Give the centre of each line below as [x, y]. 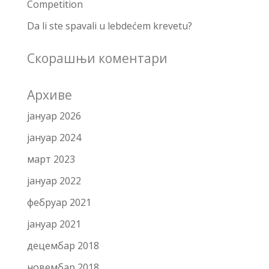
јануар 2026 [54, 116]
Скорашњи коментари [97, 58]
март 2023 [51, 159]
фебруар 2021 [59, 202]
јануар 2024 [54, 138]
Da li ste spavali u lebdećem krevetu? [109, 26]
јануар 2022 [54, 181]
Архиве [49, 95]
